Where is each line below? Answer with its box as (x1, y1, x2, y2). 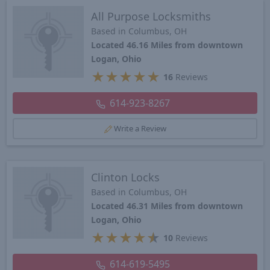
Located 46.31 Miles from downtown (91, 200, 243, 212)
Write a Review (113, 123, 166, 134)
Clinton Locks (91, 170, 160, 185)
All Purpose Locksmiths (91, 9, 212, 24)
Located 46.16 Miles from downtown (91, 39, 243, 51)
